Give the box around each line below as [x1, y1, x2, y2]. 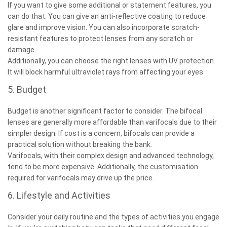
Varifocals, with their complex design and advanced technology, [8, 151, 214, 160]
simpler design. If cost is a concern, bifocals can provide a [8, 129, 195, 137]
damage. [8, 45, 36, 54]
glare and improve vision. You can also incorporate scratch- [8, 23, 200, 31]
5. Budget [8, 84, 46, 95]
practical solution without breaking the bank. [8, 140, 154, 148]
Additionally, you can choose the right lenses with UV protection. [8, 56, 215, 65]
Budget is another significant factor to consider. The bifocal [8, 106, 202, 115]
